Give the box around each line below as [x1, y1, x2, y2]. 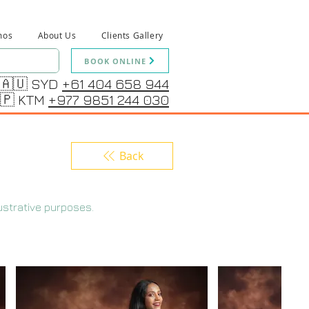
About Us [37, 30, 77, 41]
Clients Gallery [101, 30, 163, 41]
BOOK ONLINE [84, 55, 147, 66]
